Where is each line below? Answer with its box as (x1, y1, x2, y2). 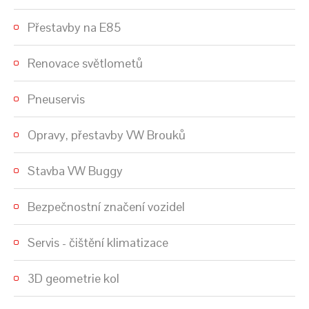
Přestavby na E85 (28, 19, 121, 35)
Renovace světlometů (28, 54, 143, 71)
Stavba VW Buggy (28, 162, 123, 179)
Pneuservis (28, 90, 85, 107)
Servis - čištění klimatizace (28, 234, 168, 250)
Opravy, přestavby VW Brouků (28, 126, 186, 143)
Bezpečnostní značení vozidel (28, 198, 185, 215)
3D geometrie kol (28, 270, 119, 286)
